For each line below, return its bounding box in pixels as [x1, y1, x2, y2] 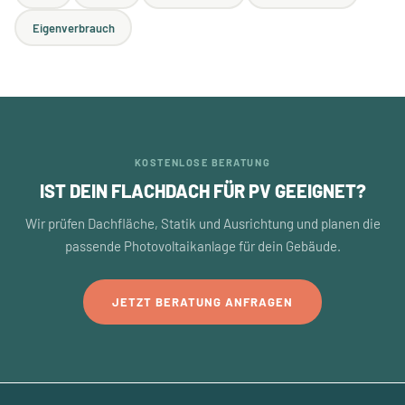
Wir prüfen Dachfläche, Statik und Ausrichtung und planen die [24, 215, 381, 231]
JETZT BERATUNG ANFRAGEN [111, 295, 294, 309]
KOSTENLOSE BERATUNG [134, 156, 271, 168]
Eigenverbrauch [32, 20, 115, 35]
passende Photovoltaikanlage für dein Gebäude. [64, 238, 341, 254]
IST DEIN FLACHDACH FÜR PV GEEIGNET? [39, 180, 366, 202]
